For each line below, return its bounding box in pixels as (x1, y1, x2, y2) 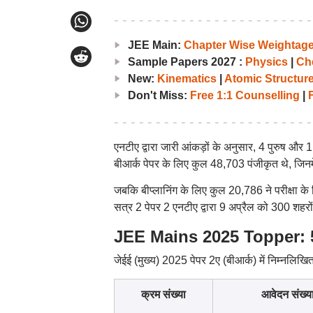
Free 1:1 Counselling (189, 89, 300, 101)
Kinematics (156, 73, 217, 85)
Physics (245, 56, 288, 68)
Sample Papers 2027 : (127, 56, 245, 68)
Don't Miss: (127, 89, 190, 101)
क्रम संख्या (140, 289, 186, 300)
